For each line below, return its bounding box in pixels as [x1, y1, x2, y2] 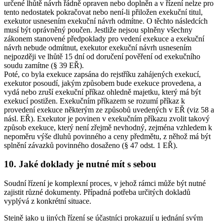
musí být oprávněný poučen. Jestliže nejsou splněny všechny [4, 25, 192, 34]
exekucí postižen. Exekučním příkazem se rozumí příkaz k [4, 96, 185, 105]
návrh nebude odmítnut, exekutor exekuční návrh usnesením [4, 43, 191, 52]
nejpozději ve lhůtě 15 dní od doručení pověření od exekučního [4, 52, 200, 61]
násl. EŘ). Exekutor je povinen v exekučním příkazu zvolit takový [4, 114, 210, 123]
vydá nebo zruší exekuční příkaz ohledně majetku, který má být [4, 87, 201, 96]
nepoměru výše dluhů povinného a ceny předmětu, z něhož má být [4, 132, 211, 141]
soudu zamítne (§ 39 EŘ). [4, 61, 84, 70]
